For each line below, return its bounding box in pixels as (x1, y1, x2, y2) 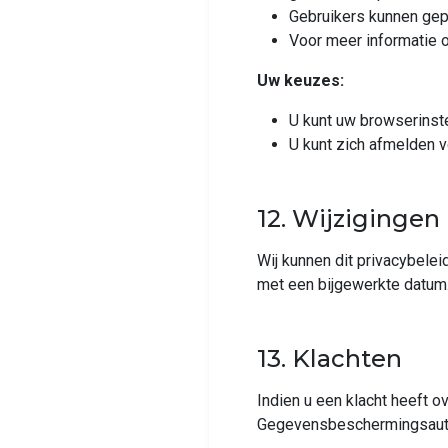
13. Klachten (257, 344, 402, 373)
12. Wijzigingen (257, 204, 440, 233)
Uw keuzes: (257, 71, 344, 90)
